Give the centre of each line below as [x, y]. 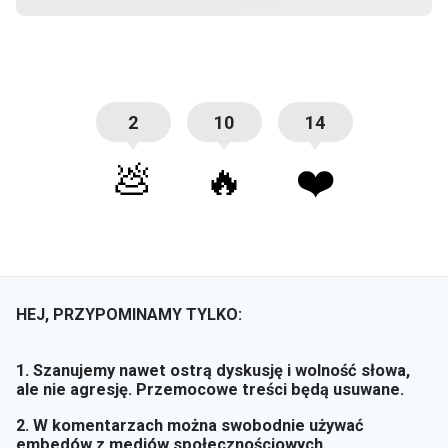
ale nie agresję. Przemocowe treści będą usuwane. [210, 390]
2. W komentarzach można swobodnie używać [190, 425]
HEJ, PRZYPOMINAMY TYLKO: [129, 314]
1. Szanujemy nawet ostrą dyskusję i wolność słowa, [213, 371]
